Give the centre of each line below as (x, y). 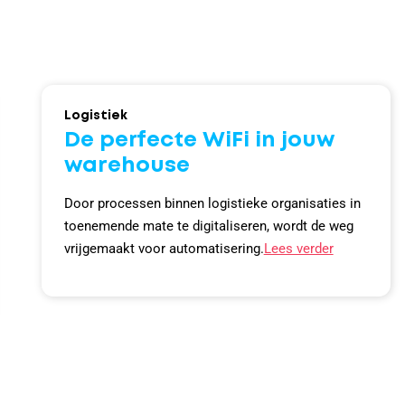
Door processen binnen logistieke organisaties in (212, 203)
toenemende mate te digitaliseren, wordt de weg (208, 226)
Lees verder (298, 248)
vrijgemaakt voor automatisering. (164, 248)
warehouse (127, 165)
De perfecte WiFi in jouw (199, 140)
